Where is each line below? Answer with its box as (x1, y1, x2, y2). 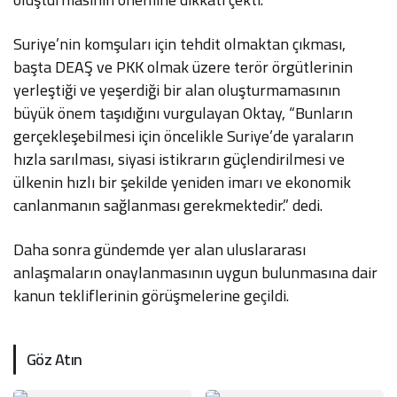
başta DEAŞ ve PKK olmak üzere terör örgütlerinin (13, 52, 354, 82)
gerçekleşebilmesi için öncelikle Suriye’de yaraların (13, 121, 354, 151)
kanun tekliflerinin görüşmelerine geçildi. (13, 281, 290, 310)
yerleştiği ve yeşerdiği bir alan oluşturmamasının (13, 75, 341, 105)
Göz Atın (27, 345, 82, 374)
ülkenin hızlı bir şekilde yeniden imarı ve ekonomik (13, 167, 352, 197)
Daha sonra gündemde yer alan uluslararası (13, 235, 307, 264)
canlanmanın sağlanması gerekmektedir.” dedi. (13, 191, 323, 220)
